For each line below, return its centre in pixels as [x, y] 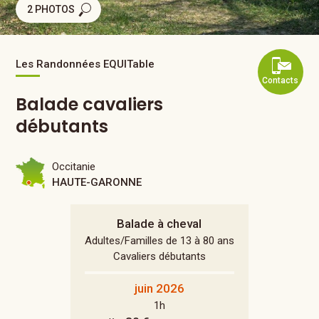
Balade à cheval [159, 224]
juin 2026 [159, 288]
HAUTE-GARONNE [97, 182]
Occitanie [74, 167]
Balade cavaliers [90, 104]
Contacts [281, 80]
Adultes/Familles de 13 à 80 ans [159, 241]
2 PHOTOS [51, 10]
